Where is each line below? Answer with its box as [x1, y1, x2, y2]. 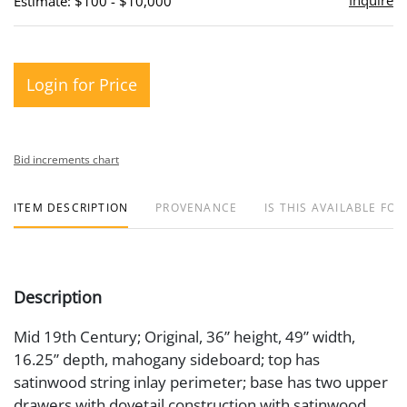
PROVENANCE [155, 200, 238, 215]
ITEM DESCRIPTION [14, 200, 129, 215]
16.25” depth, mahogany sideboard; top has [14, 349, 320, 370]
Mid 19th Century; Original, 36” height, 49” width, [14, 326, 355, 347]
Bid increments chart [14, 152, 119, 167]
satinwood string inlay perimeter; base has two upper [14, 372, 388, 392]
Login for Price [26, 74, 137, 95]
